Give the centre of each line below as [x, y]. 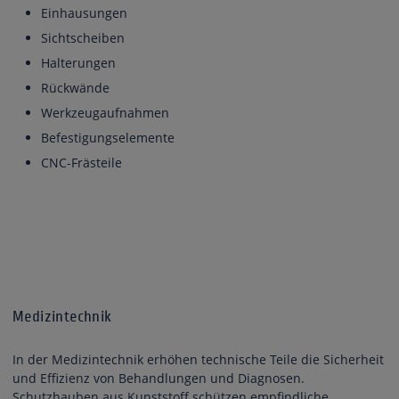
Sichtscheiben [82, 37]
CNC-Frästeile [81, 162]
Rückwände [75, 87]
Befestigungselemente [107, 137]
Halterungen [78, 62]
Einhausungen [84, 12]
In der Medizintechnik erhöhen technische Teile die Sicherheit [198, 359]
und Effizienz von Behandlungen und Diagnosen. [159, 378]
